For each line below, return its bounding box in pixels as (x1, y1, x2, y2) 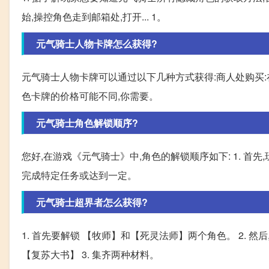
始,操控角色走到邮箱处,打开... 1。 (22, 9, 166, 23)
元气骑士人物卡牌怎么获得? (36, 36, 157, 50)
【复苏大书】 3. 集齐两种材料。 (22, 247, 159, 261)
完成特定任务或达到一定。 (22, 168, 137, 182)
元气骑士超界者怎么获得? (36, 195, 148, 209)
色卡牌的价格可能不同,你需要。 (22, 88, 159, 103)
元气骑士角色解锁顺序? (36, 115, 138, 130)
